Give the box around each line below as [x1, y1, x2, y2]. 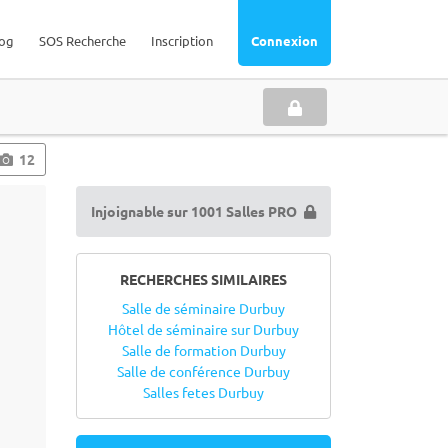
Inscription [151, 32, 213, 49]
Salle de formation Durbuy [121, 341, 286, 359]
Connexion [251, 32, 318, 49]
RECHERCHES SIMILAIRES [120, 270, 287, 288]
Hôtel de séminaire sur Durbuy [108, 320, 299, 338]
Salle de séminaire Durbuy [122, 299, 285, 317]
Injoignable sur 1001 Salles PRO [91, 202, 297, 220]
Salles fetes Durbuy [143, 383, 264, 401]
